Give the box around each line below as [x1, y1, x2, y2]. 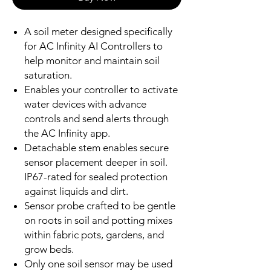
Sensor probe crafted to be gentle [24, 199, 175, 212]
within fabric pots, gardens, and [24, 228, 164, 241]
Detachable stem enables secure [24, 141, 169, 154]
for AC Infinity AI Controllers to [24, 39, 163, 52]
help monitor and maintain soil [24, 54, 160, 67]
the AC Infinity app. [24, 126, 110, 139]
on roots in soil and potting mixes [24, 214, 172, 226]
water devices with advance [24, 97, 146, 110]
